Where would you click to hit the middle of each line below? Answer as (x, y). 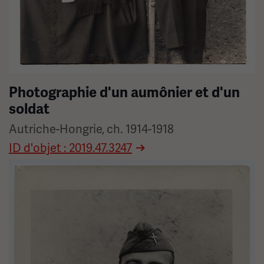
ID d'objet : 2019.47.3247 (70, 148)
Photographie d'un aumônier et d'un (124, 92)
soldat (29, 109)
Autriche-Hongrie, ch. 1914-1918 (91, 129)
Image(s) (28, 166)
